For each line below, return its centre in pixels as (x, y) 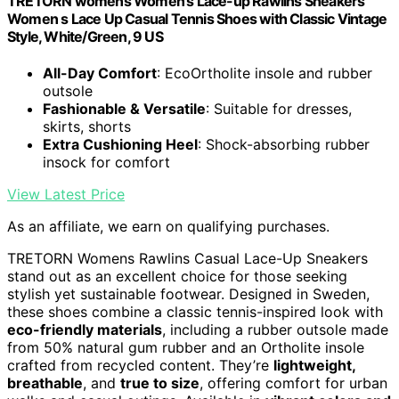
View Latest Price (66, 195)
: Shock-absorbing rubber (284, 145)
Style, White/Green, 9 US (85, 36)
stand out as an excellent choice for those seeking (177, 277)
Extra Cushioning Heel (120, 145)
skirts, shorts (87, 127)
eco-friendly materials (85, 330)
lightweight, (314, 366)
